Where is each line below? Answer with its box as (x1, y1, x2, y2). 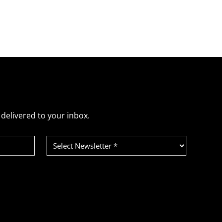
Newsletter (46, 141, 90, 153)
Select (46, 133, 69, 145)
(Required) (48, 151, 77, 160)
